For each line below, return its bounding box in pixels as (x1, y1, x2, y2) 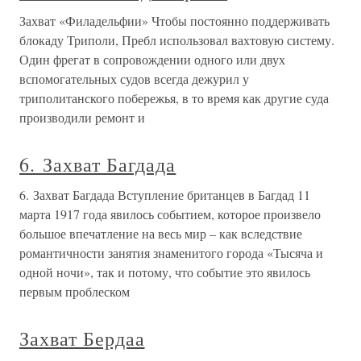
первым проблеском (19, 283, 130, 300)
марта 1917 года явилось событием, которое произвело (19, 205, 321, 222)
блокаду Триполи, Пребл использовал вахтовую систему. (19, 31, 334, 48)
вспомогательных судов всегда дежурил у (19, 70, 249, 87)
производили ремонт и (19, 109, 145, 126)
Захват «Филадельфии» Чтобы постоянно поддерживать (19, 12, 330, 29)
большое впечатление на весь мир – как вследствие (19, 225, 302, 242)
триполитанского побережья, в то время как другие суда (19, 89, 329, 106)
